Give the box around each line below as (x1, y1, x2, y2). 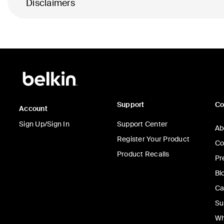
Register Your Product (116, 134, 189, 144)
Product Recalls (116, 149, 169, 159)
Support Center (116, 119, 168, 129)
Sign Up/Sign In (19, 119, 69, 129)
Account (19, 104, 47, 113)
